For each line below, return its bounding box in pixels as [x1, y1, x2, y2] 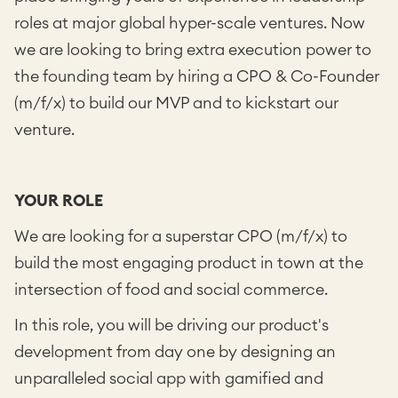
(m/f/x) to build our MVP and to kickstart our [14, 95, 338, 111]
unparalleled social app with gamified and [14, 370, 323, 386]
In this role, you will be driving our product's [14, 317, 329, 333]
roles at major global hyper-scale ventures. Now [14, 15, 365, 31]
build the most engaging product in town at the [14, 255, 363, 271]
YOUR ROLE [14, 193, 103, 209]
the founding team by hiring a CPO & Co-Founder [14, 68, 379, 84]
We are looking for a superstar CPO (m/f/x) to [14, 228, 347, 244]
